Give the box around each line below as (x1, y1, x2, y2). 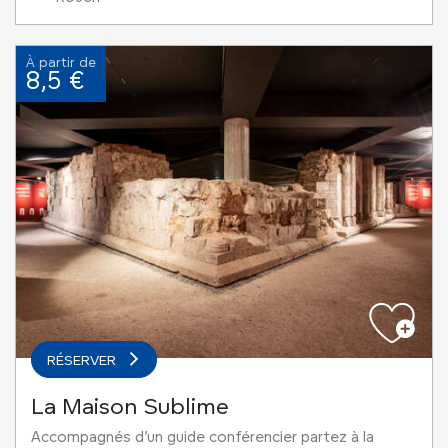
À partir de (26, 54, 96, 71)
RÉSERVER (47, 350, 116, 368)
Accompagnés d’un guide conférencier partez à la (31, 427, 374, 446)
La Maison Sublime (31, 392, 229, 419)
